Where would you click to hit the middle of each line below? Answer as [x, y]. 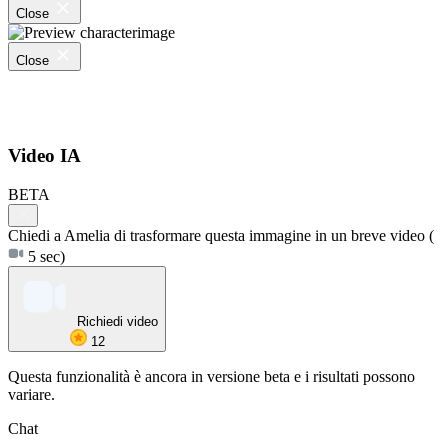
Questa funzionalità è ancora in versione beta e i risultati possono [211, 377]
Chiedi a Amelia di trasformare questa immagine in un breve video [218, 236]
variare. [31, 395]
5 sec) [44, 257]
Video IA [44, 156]
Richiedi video [117, 322]
